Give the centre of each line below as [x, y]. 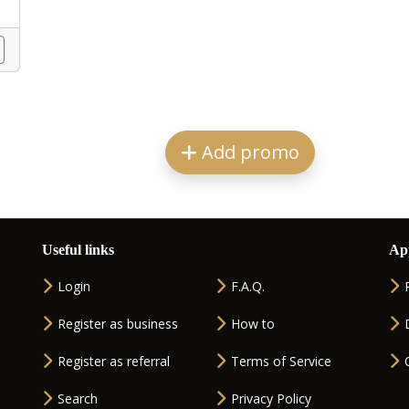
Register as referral [114, 361]
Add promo [248, 152]
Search [78, 399]
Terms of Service [281, 361]
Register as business [118, 324]
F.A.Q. [248, 286]
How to [253, 324]
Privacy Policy [271, 399]
